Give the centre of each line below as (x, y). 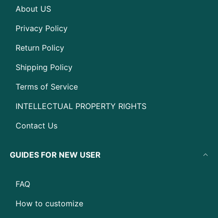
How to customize (49, 203)
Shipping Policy (44, 67)
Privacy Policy (42, 28)
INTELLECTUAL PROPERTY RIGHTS (81, 106)
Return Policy (40, 48)
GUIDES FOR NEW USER (55, 155)
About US (33, 9)
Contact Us (36, 126)
